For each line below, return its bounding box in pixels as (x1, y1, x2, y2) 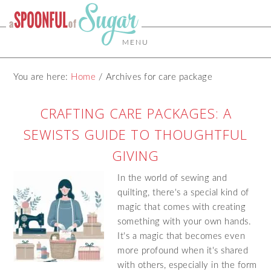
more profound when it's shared (117, 246, 249, 255)
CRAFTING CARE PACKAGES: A (39, 104, 232, 122)
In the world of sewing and (117, 174, 227, 183)
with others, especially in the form (117, 261, 257, 270)
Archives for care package (103, 73, 213, 82)
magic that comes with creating (117, 203, 246, 212)
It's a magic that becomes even (117, 232, 246, 241)
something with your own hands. (117, 217, 252, 226)
